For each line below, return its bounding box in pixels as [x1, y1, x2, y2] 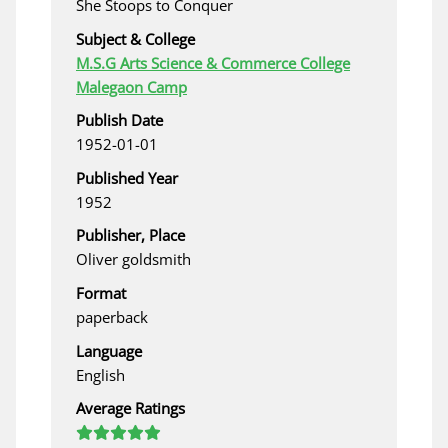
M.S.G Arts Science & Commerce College [76, 52, 350, 73]
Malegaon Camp [76, 76, 187, 97]
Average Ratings [76, 398, 185, 419]
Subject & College [76, 28, 195, 49]
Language [76, 340, 142, 361]
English [76, 364, 125, 385]
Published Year [76, 167, 178, 188]
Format [76, 282, 126, 303]
